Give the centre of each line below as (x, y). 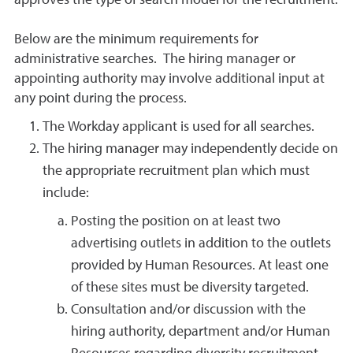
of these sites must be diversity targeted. (190, 288)
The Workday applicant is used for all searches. (178, 127)
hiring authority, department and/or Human (201, 332)
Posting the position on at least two (176, 221)
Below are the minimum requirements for (136, 39)
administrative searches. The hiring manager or (155, 59)
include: (69, 193)
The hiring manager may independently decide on (190, 149)
